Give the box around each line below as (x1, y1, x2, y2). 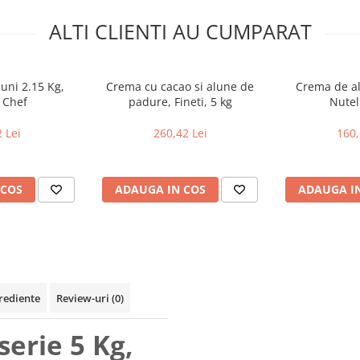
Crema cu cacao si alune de (106, 79, 254, 95)
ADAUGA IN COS (115, 182, 206, 198)
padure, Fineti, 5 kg (128, 94, 232, 110)
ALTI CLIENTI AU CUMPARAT (48, 18, 312, 46)
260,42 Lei (153, 125, 207, 141)
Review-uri (56, 291, 112, 306)
